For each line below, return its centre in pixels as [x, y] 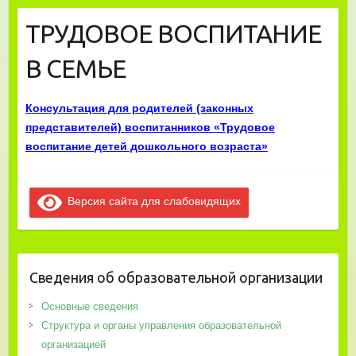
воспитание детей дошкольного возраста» [146, 146]
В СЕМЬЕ [75, 68]
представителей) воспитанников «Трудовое [150, 127]
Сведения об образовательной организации [176, 277]
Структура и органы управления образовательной [161, 325]
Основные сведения [89, 306]
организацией [73, 344]
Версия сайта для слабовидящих [152, 201]
